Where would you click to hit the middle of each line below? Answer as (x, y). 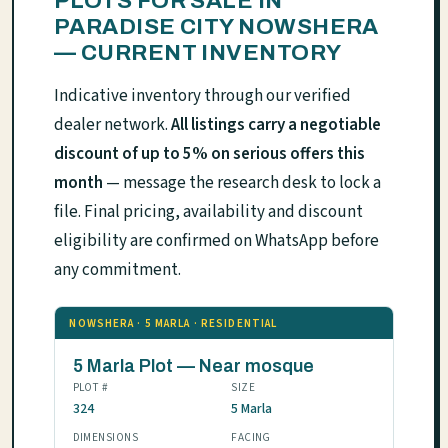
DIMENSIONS (105, 438)
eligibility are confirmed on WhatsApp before (216, 241)
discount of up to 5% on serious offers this (209, 154)
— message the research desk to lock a (242, 183)
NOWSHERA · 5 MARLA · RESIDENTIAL (173, 323)
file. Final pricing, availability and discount (208, 212)
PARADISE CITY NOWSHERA (216, 27)
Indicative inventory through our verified (202, 96)
